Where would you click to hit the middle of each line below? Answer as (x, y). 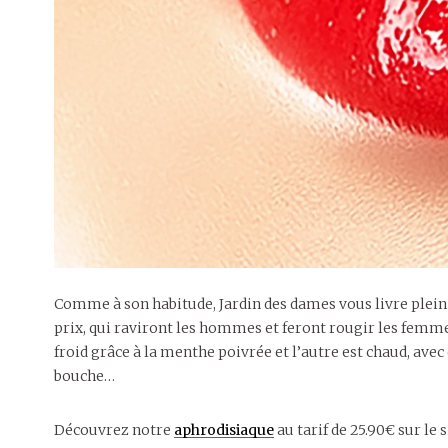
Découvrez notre (113, 429)
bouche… (84, 375)
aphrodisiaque (223, 429)
